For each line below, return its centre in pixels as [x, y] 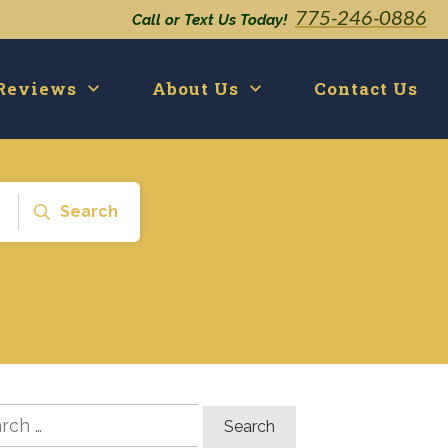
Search [89, 211]
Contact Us [366, 88]
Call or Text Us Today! [209, 20]
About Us [195, 88]
